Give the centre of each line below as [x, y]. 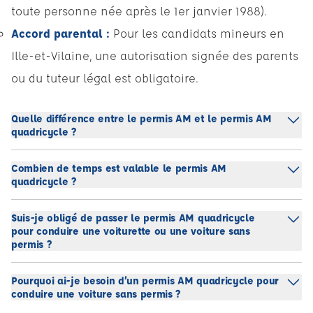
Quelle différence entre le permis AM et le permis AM [141, 119]
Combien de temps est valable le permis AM [119, 168]
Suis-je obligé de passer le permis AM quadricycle [133, 218]
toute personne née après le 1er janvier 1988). [139, 11]
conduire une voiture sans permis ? [96, 294]
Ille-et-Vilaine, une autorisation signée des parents [155, 56]
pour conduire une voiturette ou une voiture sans [131, 231]
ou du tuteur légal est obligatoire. [105, 78]
